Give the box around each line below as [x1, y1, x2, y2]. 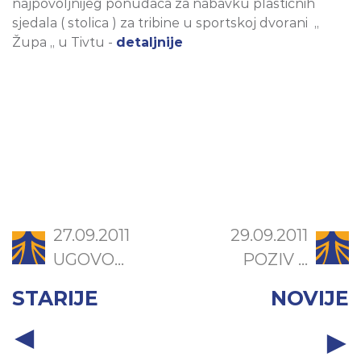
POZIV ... [243, 250, 309, 270]
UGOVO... [52, 250, 124, 270]
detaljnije [116, 35, 183, 51]
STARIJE [12, 286, 98, 311]
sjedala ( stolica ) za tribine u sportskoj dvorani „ [12, 15, 319, 31]
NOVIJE [271, 286, 349, 311]
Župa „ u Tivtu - [12, 35, 116, 51]
